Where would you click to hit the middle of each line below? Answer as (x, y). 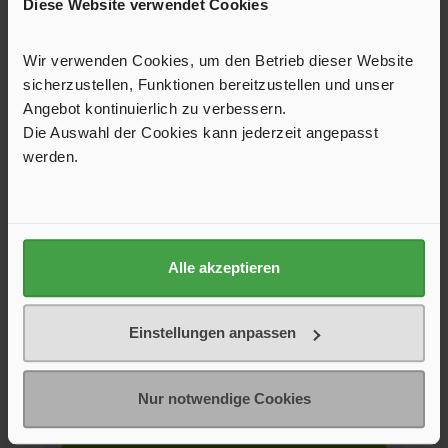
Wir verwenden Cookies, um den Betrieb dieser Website (218, 60)
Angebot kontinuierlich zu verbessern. (155, 108)
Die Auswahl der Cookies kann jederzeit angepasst (200, 132)
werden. (51, 156)
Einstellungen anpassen (213, 333)
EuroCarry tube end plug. (224, 347)
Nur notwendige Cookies (224, 398)
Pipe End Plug (224, 292)
